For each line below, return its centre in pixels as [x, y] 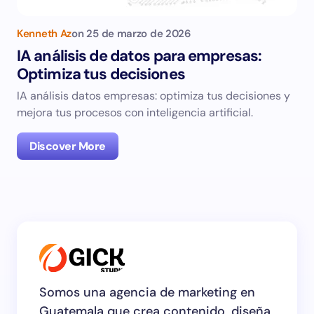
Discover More [68, 146]
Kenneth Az [44, 34]
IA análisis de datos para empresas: [139, 56]
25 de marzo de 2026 [139, 34]
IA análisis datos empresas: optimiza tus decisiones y [153, 96]
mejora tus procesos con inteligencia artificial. [135, 112]
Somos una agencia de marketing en [147, 292]
